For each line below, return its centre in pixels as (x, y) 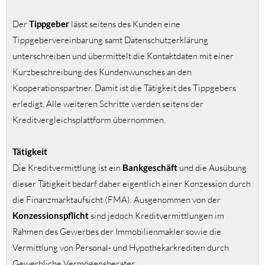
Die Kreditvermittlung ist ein (67, 168)
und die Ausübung (213, 168)
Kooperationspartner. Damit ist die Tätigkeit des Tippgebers (124, 88)
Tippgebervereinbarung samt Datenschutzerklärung (110, 40)
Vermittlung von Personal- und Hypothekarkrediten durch (121, 248)
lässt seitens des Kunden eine (126, 24)
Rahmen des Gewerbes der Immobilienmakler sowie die (117, 232)
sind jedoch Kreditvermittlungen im (157, 216)
